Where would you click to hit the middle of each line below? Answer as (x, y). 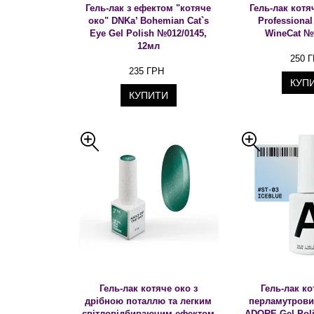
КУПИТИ (149, 95)
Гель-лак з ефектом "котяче (149, 8)
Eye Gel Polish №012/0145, (149, 33)
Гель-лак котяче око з (148, 288)
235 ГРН (146, 71)
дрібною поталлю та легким (149, 301)
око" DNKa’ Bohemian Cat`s (148, 21)
